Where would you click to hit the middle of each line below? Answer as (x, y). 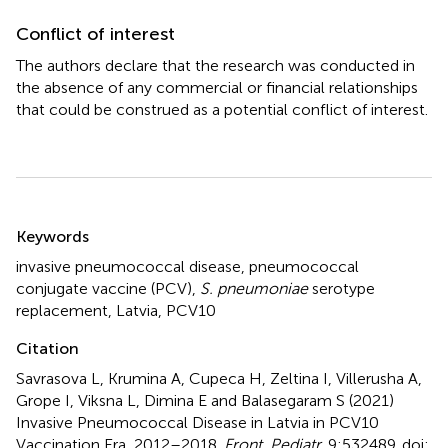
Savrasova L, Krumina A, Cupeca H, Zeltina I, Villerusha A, (219, 378)
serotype (341, 288)
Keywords (52, 236)
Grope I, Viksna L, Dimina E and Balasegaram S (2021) (205, 400)
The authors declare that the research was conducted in (215, 65)
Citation (47, 348)
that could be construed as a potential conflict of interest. (222, 109)
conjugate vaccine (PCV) (104, 288)
